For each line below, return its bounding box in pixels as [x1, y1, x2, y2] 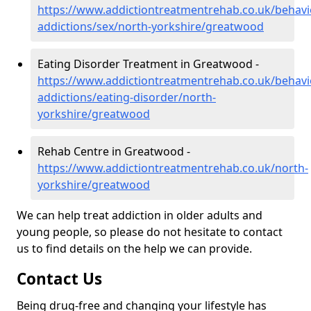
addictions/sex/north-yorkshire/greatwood [37, 19, 264, 35]
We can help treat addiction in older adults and [17, 208, 262, 224]
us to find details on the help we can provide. [17, 241, 252, 257]
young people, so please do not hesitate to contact [17, 224, 283, 240]
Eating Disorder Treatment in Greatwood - [37, 56, 259, 72]
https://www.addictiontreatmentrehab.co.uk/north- [37, 160, 308, 176]
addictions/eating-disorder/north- [37, 90, 216, 106]
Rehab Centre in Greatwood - [37, 144, 190, 160]
